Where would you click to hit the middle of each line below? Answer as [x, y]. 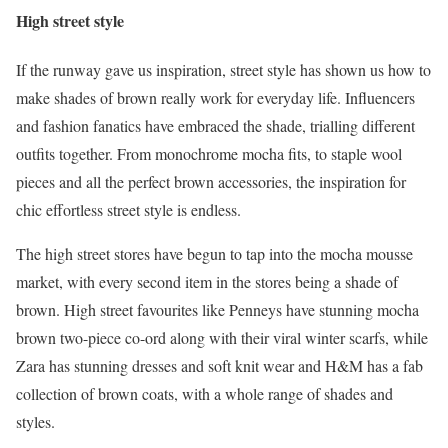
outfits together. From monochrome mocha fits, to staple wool [209, 154]
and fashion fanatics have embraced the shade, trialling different [215, 126]
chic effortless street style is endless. [128, 210]
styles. [35, 422]
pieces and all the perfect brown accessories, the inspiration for [211, 182]
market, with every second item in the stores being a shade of [207, 282]
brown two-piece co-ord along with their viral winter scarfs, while [222, 338]
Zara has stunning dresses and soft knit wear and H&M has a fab [219, 366]
